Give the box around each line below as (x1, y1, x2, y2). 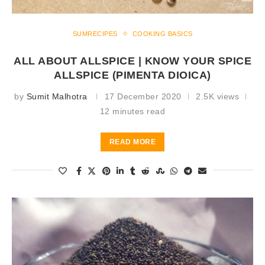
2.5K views (196, 91, 239, 101)
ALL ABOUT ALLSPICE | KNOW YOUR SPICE (14, 54, 251, 67)
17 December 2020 (104, 91, 182, 101)
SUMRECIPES (72, 30, 118, 37)
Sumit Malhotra (26, 91, 88, 101)
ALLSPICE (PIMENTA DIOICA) (54, 69, 211, 81)
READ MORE (109, 137, 156, 146)
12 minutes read (99, 106, 166, 116)
